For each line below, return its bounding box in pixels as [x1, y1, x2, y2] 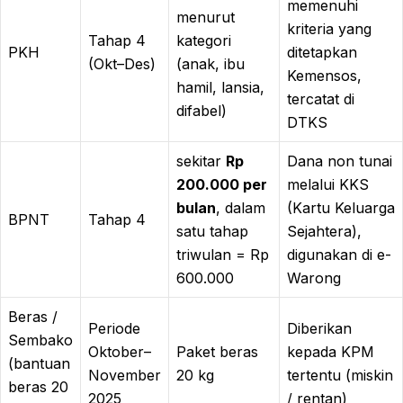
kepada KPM [287, 342, 374, 361]
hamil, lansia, [176, 77, 264, 96]
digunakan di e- [287, 245, 391, 264]
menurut [176, 7, 235, 26]
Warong [287, 268, 341, 287]
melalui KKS [287, 175, 369, 193]
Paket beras [176, 342, 258, 361]
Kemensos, [287, 66, 362, 85]
